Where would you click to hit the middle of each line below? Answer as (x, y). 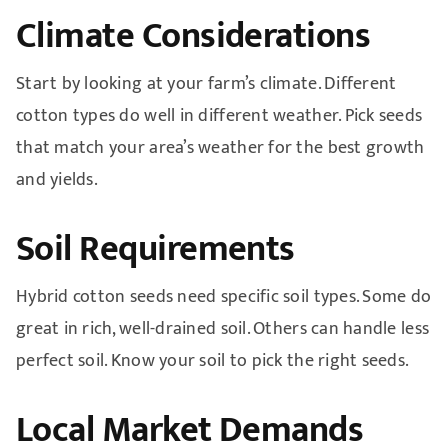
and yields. (56, 180)
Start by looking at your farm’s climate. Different (206, 84)
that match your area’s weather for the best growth (220, 148)
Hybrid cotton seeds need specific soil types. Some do (223, 297)
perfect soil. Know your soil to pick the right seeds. (212, 361)
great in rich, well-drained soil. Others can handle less (222, 329)
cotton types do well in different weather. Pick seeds (219, 116)
